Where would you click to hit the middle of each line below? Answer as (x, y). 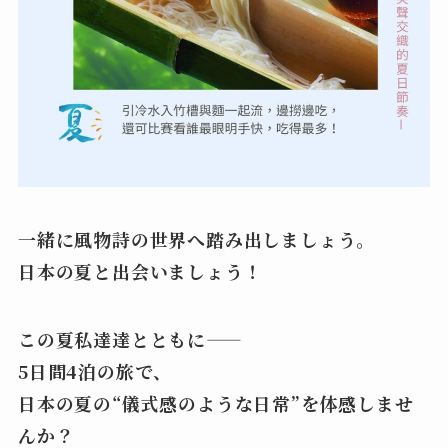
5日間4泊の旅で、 (95, 370)
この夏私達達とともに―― (112, 338)
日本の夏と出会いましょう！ (140, 270)
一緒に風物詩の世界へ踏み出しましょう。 (196, 238)
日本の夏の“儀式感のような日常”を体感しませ (215, 402)
